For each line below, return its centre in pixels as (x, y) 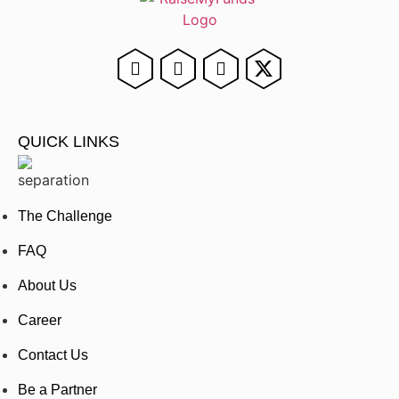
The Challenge (65, 216)
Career (40, 321)
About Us (47, 286)
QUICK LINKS (69, 142)
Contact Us (53, 355)
